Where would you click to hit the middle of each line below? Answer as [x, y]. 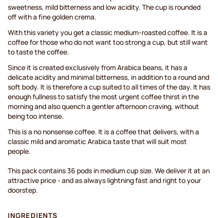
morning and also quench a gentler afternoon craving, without [103, 107]
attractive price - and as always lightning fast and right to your [104, 181]
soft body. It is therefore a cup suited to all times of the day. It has [109, 87]
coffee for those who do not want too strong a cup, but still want [108, 42]
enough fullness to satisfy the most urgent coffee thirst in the [103, 97]
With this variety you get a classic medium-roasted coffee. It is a [108, 33]
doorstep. [23, 190]
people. [19, 151]
